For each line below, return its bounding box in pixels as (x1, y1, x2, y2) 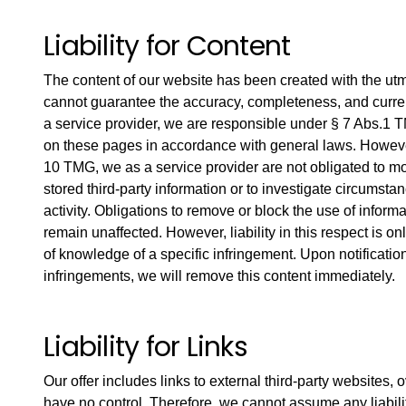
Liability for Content (43, 27, 291, 65)
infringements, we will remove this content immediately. (43, 268, 395, 284)
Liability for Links (43, 328, 247, 366)
